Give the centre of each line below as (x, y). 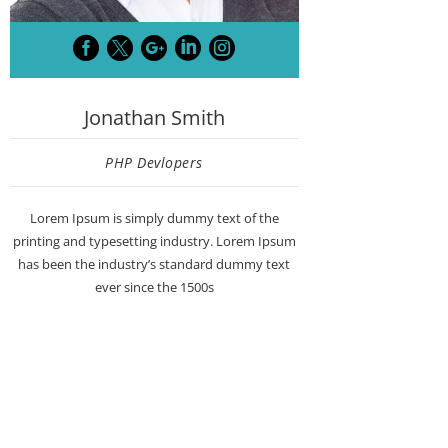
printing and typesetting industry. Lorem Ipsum (154, 241)
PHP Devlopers (154, 163)
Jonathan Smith (154, 118)
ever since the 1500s (154, 287)
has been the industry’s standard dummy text (154, 264)
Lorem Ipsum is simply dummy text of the (154, 218)
